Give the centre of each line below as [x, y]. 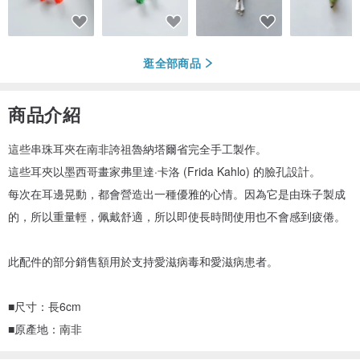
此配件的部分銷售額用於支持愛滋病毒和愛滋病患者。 [143, 261]
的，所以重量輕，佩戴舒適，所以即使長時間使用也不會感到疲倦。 [177, 216]
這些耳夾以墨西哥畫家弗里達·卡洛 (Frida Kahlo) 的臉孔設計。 [164, 171]
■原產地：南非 [45, 328]
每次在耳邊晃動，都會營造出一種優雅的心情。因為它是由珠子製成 [177, 193]
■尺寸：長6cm [45, 306]
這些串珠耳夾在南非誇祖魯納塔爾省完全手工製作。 [137, 148]
